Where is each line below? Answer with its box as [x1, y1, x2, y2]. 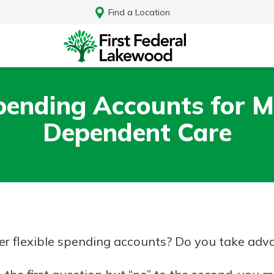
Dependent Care [42, 116, 232, 147]
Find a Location [108, 6, 170, 18]
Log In [122, 237, 152, 250]
